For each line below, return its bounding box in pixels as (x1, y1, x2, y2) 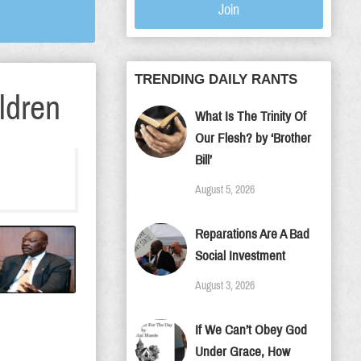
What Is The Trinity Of (195, 109, 306, 124)
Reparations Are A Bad (195, 226, 309, 242)
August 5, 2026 (195, 184, 255, 196)
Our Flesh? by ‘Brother (195, 131, 311, 146)
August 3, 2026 (195, 280, 255, 292)
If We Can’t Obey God (195, 322, 307, 338)
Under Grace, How (195, 344, 290, 359)
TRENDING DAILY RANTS (135, 72, 297, 87)
